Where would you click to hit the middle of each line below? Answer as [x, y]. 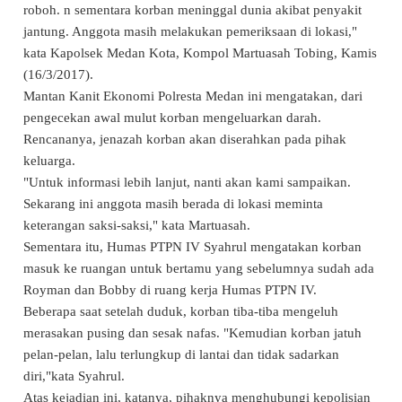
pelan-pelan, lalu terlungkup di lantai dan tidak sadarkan [181, 354]
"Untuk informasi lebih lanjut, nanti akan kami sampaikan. [187, 182]
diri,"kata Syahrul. [74, 376]
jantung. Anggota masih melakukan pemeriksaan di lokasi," [190, 31]
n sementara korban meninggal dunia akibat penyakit [213, 9]
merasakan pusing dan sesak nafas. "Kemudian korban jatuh [192, 332]
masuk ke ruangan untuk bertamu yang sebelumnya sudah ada [199, 268]
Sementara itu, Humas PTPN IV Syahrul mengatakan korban [192, 246]
